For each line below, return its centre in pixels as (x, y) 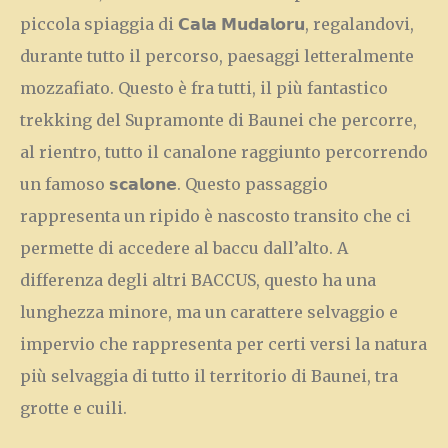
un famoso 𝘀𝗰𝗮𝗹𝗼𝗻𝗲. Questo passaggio (174, 184)
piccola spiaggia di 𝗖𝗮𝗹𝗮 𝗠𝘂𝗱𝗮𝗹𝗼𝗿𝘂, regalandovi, (217, 24)
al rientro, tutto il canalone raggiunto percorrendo (224, 152)
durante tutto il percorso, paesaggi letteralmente (217, 56)
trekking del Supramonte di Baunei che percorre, (218, 120)
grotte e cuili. (73, 408)
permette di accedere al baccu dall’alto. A (184, 248)
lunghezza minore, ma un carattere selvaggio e (209, 312)
